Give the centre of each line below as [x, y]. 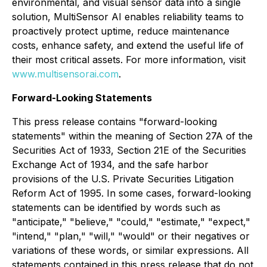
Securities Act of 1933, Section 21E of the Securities [129, 150]
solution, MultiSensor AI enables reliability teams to [128, 17]
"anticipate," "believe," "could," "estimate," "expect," [131, 222]
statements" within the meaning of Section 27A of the [132, 136]
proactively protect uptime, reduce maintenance [121, 31]
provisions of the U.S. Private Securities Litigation [123, 179]
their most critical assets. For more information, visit [129, 60]
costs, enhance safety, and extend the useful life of [128, 45]
